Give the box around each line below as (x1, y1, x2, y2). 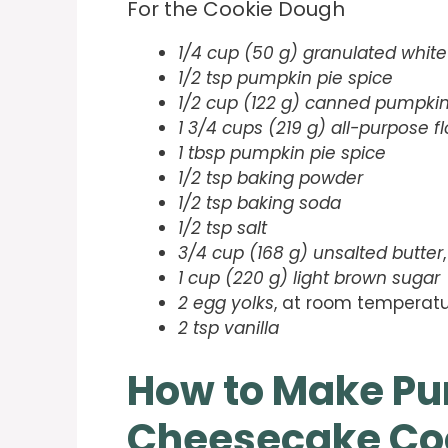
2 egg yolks (178, 291, 274, 316)
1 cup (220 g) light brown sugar (178, 266, 440, 291)
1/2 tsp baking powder (178, 166, 363, 191)
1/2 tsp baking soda (178, 191, 341, 216)
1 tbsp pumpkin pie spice (178, 141, 386, 166)
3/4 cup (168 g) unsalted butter (178, 241, 443, 266)
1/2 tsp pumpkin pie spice (178, 66, 393, 91)
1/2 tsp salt (178, 216, 267, 241)
